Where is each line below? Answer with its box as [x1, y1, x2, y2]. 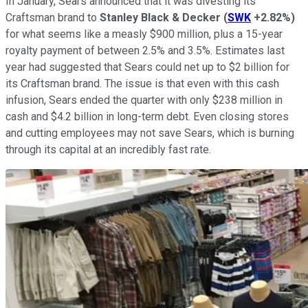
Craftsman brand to [5, 11, 100, 25]
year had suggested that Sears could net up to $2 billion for [5, 60, 289, 74]
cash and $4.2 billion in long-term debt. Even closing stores [5, 110, 289, 124]
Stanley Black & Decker [100, 11, 221, 25]
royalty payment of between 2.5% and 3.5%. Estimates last [5, 44, 285, 58]
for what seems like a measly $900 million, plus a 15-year [5, 27, 283, 41]
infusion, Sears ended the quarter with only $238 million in [5, 93, 283, 107]
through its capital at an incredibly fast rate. [5, 143, 211, 157]
